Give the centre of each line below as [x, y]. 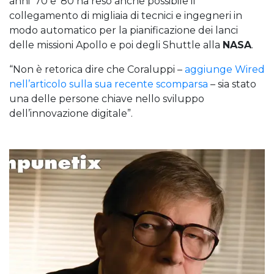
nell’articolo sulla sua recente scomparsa [109, 84]
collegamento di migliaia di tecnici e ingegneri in [126, 15]
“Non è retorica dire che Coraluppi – [97, 69]
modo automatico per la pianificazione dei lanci [124, 30]
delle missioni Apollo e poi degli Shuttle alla [116, 45]
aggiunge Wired [225, 69]
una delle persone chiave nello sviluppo [107, 98]
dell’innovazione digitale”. [75, 113]
